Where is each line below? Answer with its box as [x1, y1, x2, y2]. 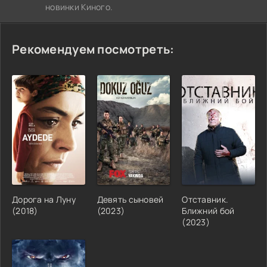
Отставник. [182, 193, 229, 205]
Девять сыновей [97, 193, 164, 205]
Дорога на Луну [12, 193, 76, 205]
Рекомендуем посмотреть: [12, 41, 175, 57]
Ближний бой [182, 204, 235, 216]
